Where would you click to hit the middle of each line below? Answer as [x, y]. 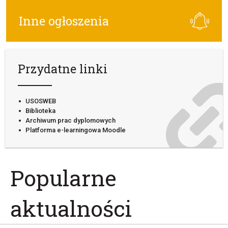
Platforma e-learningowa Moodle [76, 130]
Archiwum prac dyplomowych [70, 120]
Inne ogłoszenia [64, 21]
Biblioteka [40, 110]
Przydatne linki [63, 68]
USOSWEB [41, 101]
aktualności [71, 208]
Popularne [63, 178]
